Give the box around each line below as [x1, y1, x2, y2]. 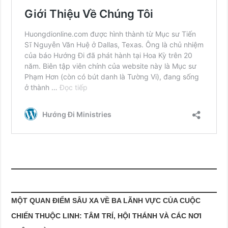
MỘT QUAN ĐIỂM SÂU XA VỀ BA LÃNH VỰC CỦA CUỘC [11, 196, 201, 205]
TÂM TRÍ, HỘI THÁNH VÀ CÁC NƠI [84, 212, 202, 220]
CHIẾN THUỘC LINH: [11, 212, 82, 220]
